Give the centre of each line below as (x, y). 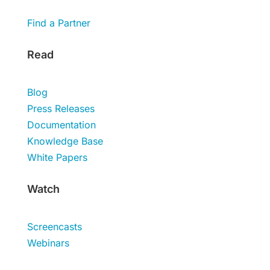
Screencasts (54, 226)
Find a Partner (58, 23)
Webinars (48, 243)
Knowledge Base (65, 141)
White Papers (57, 157)
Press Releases (61, 108)
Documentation (61, 124)
